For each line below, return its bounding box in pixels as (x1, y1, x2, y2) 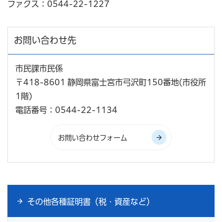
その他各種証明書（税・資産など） (27, 198, 154, 206)
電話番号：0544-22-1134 (15, 106, 117, 114)
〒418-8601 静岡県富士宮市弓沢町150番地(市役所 (15, 78, 206, 87)
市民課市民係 (15, 64, 63, 73)
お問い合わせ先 (14, 36, 76, 45)
